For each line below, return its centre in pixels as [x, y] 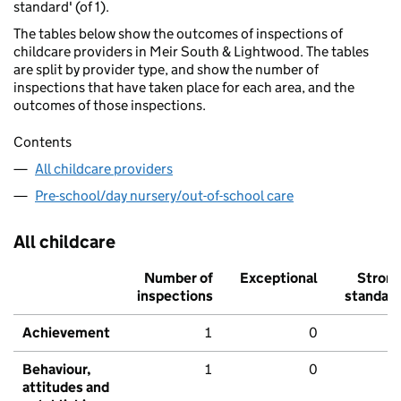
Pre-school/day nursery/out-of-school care [164, 196]
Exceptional [279, 278]
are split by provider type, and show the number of [166, 70]
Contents [43, 142]
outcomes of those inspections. [110, 106]
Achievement [66, 333]
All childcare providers [104, 169]
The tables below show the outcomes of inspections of [178, 34]
